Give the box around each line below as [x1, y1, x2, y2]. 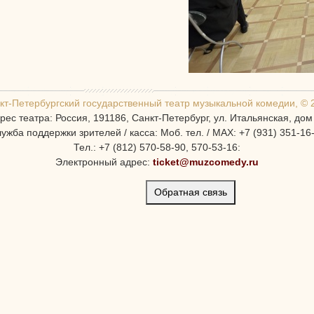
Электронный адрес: [55, 156, 153, 168]
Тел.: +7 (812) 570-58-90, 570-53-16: [74, 142, 240, 153]
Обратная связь [153, 186, 227, 198]
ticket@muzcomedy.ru [153, 156, 259, 168]
